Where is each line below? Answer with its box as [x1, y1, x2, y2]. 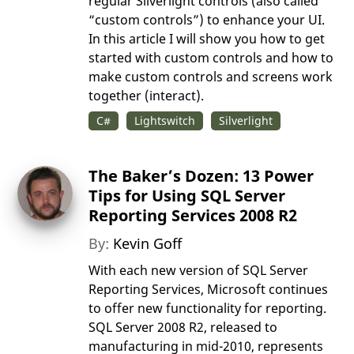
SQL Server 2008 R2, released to [88, 318, 278, 337]
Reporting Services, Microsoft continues [88, 281, 329, 299]
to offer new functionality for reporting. [88, 299, 327, 318]
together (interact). [88, 87, 205, 105]
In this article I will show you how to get [88, 30, 326, 48]
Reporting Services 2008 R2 [88, 205, 298, 227]
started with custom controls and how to [88, 49, 334, 67]
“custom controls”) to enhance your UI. [88, 11, 326, 29]
